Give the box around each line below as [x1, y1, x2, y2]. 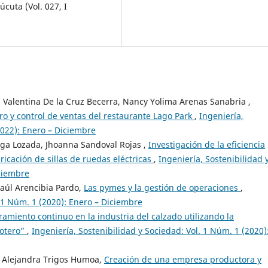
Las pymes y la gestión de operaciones [84, 182, 240, 194]
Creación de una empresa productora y [104, 254, 261, 266]
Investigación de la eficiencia [148, 139, 265, 151]
